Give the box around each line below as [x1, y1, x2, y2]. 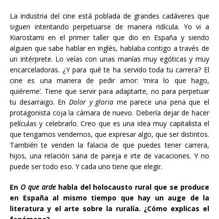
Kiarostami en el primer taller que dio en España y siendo [10, 33, 209, 42]
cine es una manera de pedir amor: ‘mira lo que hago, [10, 76, 209, 85]
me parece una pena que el [116, 97, 210, 107]
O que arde [20, 182, 58, 192]
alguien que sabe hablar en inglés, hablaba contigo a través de [10, 44, 209, 53]
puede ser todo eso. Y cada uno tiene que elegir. [10, 162, 162, 171]
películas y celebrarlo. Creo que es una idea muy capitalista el [10, 119, 209, 128]
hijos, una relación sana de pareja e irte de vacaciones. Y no [10, 151, 209, 160]
